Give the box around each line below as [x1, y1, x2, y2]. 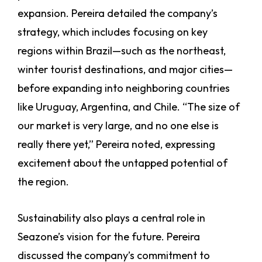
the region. [18, 175, 69, 189]
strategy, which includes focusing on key [18, 25, 208, 39]
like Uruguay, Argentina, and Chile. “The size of [18, 100, 240, 114]
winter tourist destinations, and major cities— [18, 63, 233, 77]
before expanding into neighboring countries [18, 81, 230, 95]
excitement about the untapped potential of [18, 156, 227, 170]
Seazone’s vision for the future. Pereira [18, 230, 200, 244]
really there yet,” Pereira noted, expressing [18, 137, 215, 151]
